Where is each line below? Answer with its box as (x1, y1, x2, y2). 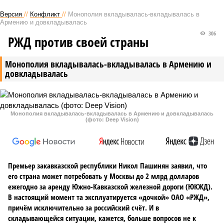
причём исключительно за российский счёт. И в (8, 202, 159, 212)
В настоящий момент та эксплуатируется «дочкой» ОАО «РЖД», (8, 192, 209, 202)
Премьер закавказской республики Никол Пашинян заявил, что (8, 160, 207, 170)
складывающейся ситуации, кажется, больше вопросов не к (8, 213, 196, 223)
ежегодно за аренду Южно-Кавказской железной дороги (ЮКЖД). (8, 181, 212, 191)
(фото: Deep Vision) (85, 116, 139, 122)
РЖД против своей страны (8, 33, 148, 51)
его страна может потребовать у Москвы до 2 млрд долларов (8, 171, 199, 181)
